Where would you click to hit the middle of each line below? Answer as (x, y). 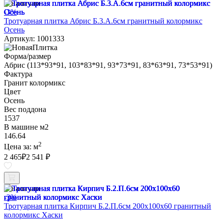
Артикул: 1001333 (34, 39)
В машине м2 (26, 127)
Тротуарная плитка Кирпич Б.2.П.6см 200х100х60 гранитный (108, 206)
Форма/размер (27, 56)
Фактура (18, 74)
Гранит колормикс (35, 83)
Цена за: (19, 147)
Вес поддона (25, 110)
